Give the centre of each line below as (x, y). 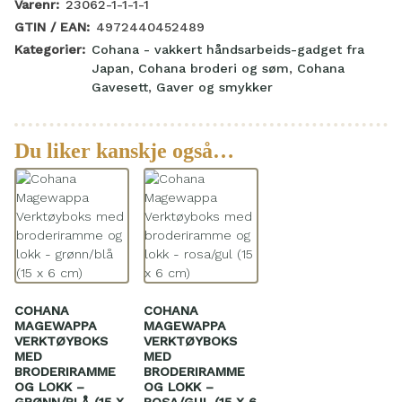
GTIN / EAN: (52, 26)
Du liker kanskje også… (124, 151)
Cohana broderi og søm (214, 69)
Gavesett (120, 87)
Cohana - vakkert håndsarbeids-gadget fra (228, 50)
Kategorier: (50, 50)
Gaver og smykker (215, 87)
